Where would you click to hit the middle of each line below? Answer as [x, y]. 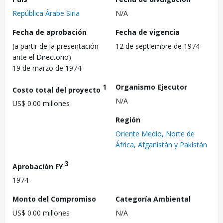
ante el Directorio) [42, 57]
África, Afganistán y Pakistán [161, 144]
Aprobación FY [39, 166]
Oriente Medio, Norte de [155, 133]
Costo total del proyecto [57, 90]
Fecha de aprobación [50, 32]
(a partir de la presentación [56, 46]
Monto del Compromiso [54, 199]
